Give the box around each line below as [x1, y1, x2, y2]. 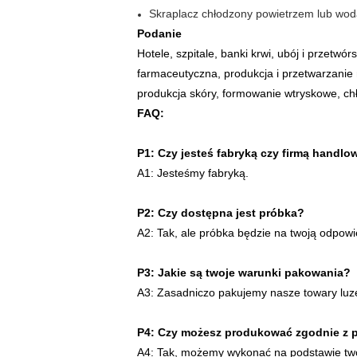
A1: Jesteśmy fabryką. [137, 167, 249, 179]
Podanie [137, 27, 182, 40]
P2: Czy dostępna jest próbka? [137, 206, 304, 219]
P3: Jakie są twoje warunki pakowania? [137, 266, 351, 279]
